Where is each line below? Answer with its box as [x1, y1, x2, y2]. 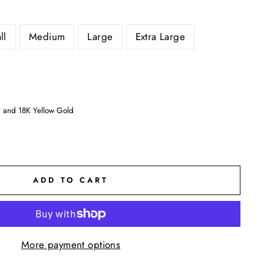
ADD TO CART [33, 174, 108, 186]
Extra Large [135, 29, 186, 44]
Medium [28, 29, 65, 44]
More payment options [21, 237, 121, 252]
